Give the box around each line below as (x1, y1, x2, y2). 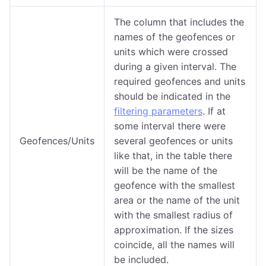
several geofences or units (114, 135, 233, 147)
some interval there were (114, 120, 226, 132)
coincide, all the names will (114, 239, 235, 251)
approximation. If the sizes (114, 224, 233, 236)
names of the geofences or (114, 31, 235, 43)
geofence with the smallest (114, 179, 235, 191)
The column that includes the (114, 16, 244, 28)
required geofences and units (114, 75, 245, 87)
